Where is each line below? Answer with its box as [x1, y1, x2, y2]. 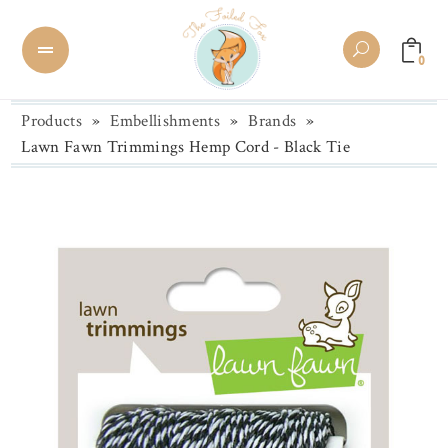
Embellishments [110, 110, 221, 132]
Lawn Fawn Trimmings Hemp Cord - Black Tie [21, 136, 351, 158]
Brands [248, 110, 297, 132]
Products [21, 110, 82, 132]
